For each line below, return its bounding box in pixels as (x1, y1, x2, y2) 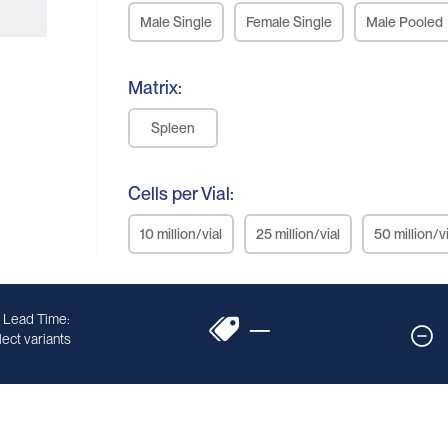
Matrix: (128, 77, 183, 98)
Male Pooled (366, 14, 444, 30)
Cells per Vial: (128, 183, 235, 204)
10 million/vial (140, 226, 223, 242)
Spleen (151, 120, 196, 136)
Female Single (246, 14, 333, 30)
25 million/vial (256, 226, 341, 242)
